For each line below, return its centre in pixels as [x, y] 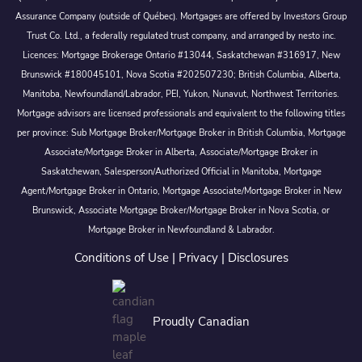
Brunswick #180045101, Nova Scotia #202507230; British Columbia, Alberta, [181, 74]
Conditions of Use [121, 257]
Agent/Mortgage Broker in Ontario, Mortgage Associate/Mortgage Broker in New [181, 191]
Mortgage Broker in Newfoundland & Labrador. [181, 229]
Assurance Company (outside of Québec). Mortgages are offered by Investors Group [181, 16]
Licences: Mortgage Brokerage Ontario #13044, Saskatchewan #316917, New [181, 55]
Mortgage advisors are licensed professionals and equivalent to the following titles [181, 113]
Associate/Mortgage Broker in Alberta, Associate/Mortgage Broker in [181, 152]
